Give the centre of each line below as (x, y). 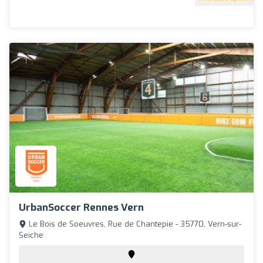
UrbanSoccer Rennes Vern (81, 208)
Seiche (31, 235)
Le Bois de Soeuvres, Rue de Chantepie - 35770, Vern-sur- (134, 224)
